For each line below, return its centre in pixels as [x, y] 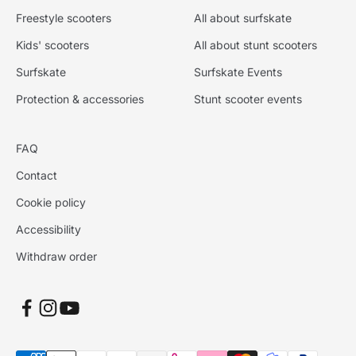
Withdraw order [56, 256]
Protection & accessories [80, 99]
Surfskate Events [238, 72]
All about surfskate [243, 17]
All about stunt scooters [255, 44]
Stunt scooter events [248, 99]
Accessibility [48, 229]
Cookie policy [51, 202]
